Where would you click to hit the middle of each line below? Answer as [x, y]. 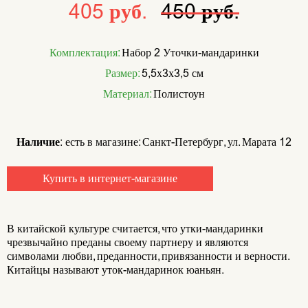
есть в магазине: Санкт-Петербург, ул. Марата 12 [177, 142]
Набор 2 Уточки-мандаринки [189, 53]
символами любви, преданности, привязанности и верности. [148, 256]
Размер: [122, 73]
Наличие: [40, 142]
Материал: [127, 94]
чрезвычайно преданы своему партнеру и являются [128, 242]
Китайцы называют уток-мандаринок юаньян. [115, 270]
